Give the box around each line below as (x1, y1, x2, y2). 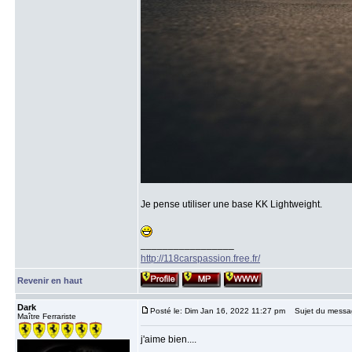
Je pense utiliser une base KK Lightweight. (141, 199, 322, 210)
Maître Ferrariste (17, 312, 76, 321)
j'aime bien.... (141, 334, 196, 345)
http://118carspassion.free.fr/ (141, 253, 260, 264)
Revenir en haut (17, 276, 82, 285)
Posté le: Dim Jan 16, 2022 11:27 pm (150, 306, 285, 315)
